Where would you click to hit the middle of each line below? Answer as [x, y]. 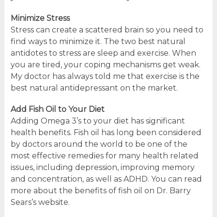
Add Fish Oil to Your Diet [57, 109]
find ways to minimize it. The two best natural [98, 41]
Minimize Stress [40, 18]
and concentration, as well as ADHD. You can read [106, 179]
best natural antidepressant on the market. [94, 88]
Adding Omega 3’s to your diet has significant [98, 121]
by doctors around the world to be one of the [99, 144]
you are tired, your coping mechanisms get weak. [105, 64]
